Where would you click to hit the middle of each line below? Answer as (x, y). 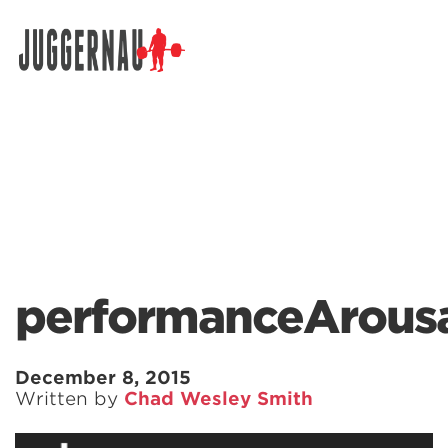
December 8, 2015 (103, 377)
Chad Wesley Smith (218, 398)
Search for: (57, 68)
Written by (69, 398)
